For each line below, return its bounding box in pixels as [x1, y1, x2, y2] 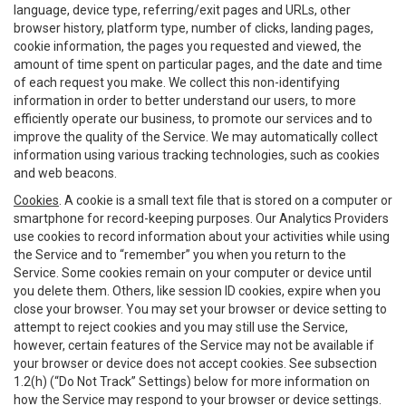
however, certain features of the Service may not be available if [14, 338, 374, 353]
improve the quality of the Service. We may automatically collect [14, 130, 378, 144]
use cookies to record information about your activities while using [14, 229, 390, 244]
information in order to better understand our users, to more [14, 93, 356, 108]
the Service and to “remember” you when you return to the [14, 247, 346, 262]
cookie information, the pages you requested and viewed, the [14, 39, 362, 53]
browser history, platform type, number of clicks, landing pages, [14, 21, 373, 35]
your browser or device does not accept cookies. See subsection [14, 356, 377, 371]
